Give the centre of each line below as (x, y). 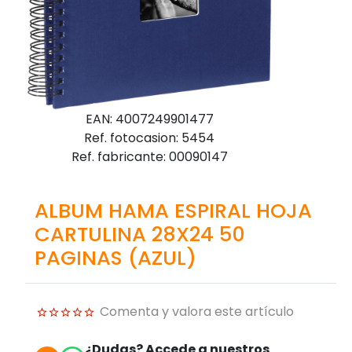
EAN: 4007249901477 (149, 119)
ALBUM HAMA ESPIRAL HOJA (173, 210)
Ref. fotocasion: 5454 (149, 137)
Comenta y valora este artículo (197, 311)
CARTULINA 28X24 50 (140, 234)
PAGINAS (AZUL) (115, 257)
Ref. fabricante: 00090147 (149, 156)
